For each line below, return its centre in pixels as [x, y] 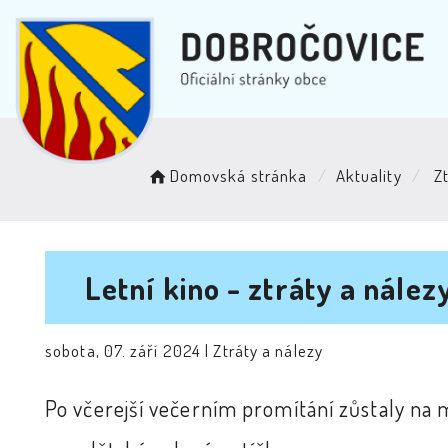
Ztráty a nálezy [268, 350]
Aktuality [368, 175]
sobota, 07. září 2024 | [129, 350]
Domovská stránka [238, 175]
